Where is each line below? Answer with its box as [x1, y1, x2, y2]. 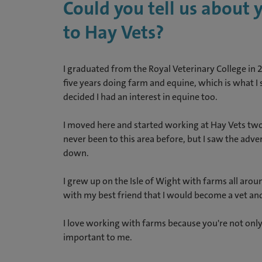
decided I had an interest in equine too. [63, 91, 219, 103]
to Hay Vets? [63, 20, 168, 44]
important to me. [63, 231, 132, 243]
